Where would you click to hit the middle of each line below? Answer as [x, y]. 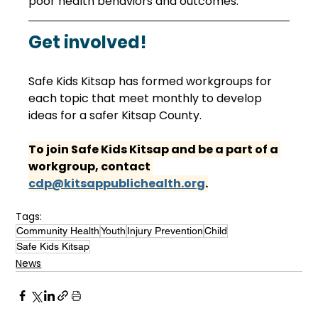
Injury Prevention [165, 231]
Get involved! [88, 43]
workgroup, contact [91, 167]
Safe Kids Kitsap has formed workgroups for [152, 82]
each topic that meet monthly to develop [147, 99]
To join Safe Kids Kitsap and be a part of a [155, 150]
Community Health [58, 231]
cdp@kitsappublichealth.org [117, 184]
